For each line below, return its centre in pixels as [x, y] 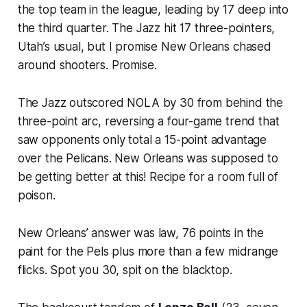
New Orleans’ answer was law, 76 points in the [141, 233]
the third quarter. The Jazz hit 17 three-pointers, [146, 28]
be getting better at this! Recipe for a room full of [148, 176]
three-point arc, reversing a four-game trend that [148, 121]
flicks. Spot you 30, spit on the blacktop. [125, 270]
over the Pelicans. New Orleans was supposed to [148, 158]
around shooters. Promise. [87, 65]
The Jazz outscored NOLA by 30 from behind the [150, 102]
